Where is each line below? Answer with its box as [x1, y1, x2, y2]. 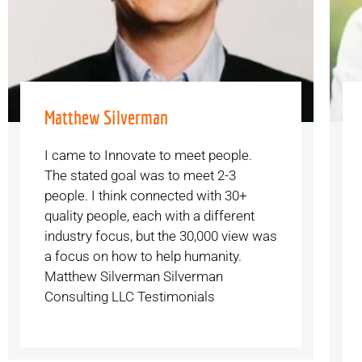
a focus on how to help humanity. [44, 247, 242, 264]
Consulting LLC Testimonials [44, 288, 216, 305]
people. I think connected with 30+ [44, 187, 248, 204]
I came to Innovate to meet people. [44, 146, 253, 163]
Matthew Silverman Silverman [44, 267, 224, 284]
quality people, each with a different [44, 207, 255, 224]
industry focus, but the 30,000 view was [44, 227, 278, 244]
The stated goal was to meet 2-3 [44, 166, 237, 183]
